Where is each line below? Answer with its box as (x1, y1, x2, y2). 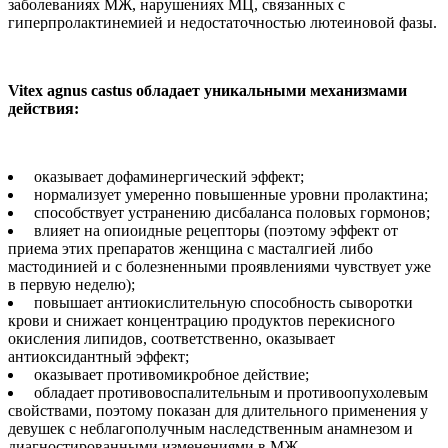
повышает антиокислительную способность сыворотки (30, 293, 413, 311)
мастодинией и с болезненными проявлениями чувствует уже (8, 257, 431, 275)
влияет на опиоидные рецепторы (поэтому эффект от (30, 221, 398, 239)
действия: (8, 99, 79, 117)
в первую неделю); (8, 275, 135, 293)
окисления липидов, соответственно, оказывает (8, 329, 335, 347)
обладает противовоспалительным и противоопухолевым (30, 383, 428, 401)
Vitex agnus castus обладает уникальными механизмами (8, 81, 407, 99)
